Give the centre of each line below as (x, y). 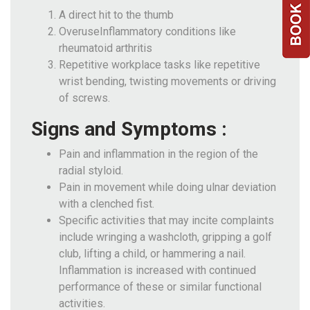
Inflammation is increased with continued (157, 270)
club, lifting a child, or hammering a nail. (152, 253)
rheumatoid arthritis (106, 48)
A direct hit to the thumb (116, 15)
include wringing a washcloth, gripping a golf (165, 237)
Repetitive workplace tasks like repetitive (159, 64)
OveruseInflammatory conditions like (147, 31)
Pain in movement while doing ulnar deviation (167, 187)
